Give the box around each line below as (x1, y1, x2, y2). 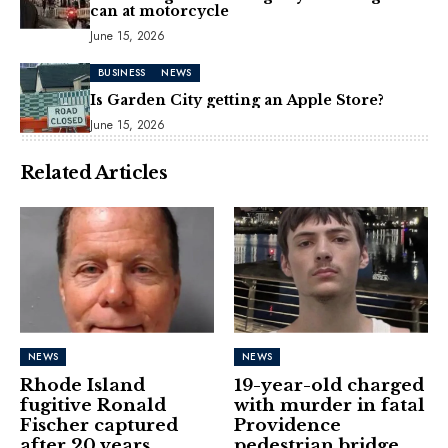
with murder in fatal (234, 394, 425, 416)
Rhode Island (20, 374, 145, 396)
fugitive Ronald (20, 394, 166, 416)
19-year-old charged (234, 374, 424, 396)
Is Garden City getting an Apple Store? (90, 90, 384, 109)
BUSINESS (98, 64, 146, 80)
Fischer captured (20, 414, 178, 436)
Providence (234, 414, 341, 436)
